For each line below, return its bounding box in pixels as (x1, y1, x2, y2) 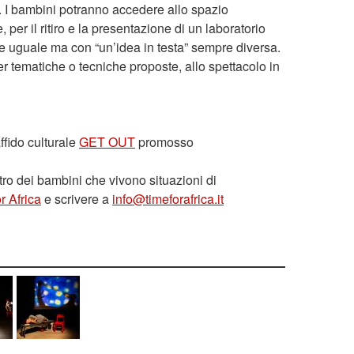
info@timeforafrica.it (112, 190, 224, 208)
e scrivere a (41, 190, 112, 208)
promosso (135, 133, 194, 151)
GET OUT (79, 133, 135, 151)
